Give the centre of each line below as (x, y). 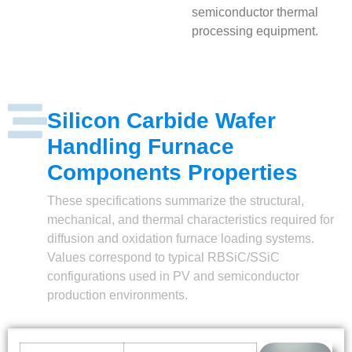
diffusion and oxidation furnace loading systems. (181, 239)
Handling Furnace (141, 147)
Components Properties (172, 173)
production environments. (117, 295)
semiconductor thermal (255, 12)
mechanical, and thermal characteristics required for (191, 220)
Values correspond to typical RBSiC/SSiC (163, 258)
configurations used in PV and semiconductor (173, 277)
